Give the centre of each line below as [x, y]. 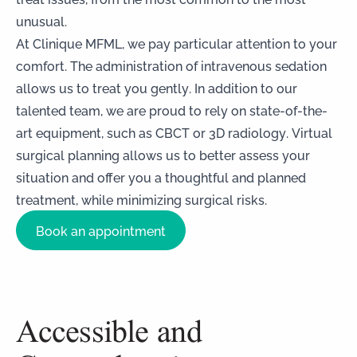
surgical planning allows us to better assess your [163, 154]
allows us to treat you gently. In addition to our [157, 87]
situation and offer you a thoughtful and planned [161, 177]
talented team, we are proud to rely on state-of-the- [172, 110]
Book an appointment [101, 230]
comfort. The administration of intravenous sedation [171, 65]
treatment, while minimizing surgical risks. [141, 199]
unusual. [41, 20]
